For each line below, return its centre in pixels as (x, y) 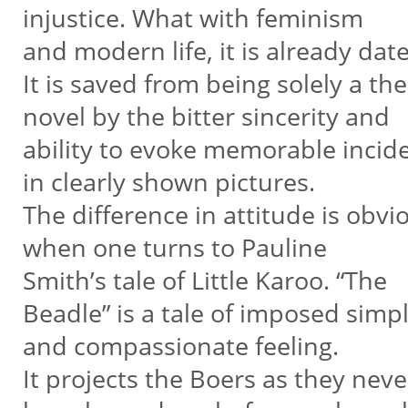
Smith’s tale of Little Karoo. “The (204, 280)
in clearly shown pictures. (168, 182)
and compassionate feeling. (180, 346)
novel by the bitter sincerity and (206, 116)
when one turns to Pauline (174, 247)
